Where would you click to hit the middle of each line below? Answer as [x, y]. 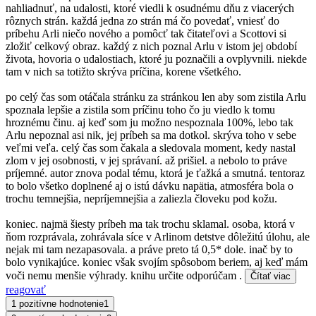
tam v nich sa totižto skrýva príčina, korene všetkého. [123, 72]
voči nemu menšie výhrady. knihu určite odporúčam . [125, 276]
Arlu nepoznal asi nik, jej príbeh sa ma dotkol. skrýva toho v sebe [151, 135]
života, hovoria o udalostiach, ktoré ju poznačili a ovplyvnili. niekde [156, 59]
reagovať [26, 290]
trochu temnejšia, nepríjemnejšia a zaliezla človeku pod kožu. [141, 199]
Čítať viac [271, 276]
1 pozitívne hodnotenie [57, 304]
